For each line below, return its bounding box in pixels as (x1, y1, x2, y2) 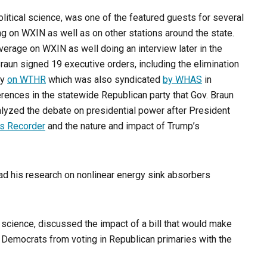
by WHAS (163, 74, 202, 86)
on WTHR (7, 74, 46, 86)
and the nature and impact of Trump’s (45, 120, 200, 132)
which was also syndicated (46, 74, 163, 86)
